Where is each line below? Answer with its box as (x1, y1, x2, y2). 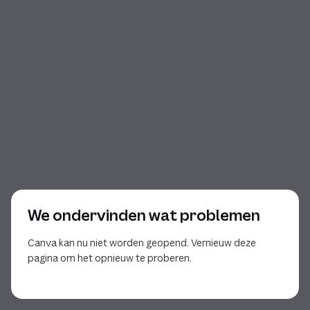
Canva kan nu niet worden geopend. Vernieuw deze (28, 236, 256, 249)
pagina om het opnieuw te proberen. (28, 251, 192, 264)
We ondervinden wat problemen (28, 206, 260, 225)
